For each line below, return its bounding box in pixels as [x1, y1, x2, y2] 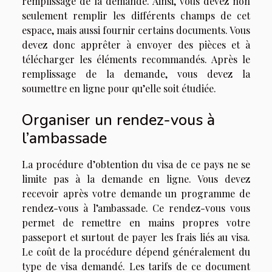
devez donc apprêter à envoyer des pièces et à [22, 38, 250, 51]
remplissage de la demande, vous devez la [22, 67, 250, 80]
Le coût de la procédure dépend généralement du [22, 245, 250, 259]
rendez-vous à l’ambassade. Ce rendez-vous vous [22, 202, 250, 215]
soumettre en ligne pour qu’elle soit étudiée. [22, 82, 219, 95]
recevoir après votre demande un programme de [22, 187, 250, 200]
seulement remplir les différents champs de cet [22, 9, 250, 22]
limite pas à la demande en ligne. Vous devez [22, 172, 250, 186]
